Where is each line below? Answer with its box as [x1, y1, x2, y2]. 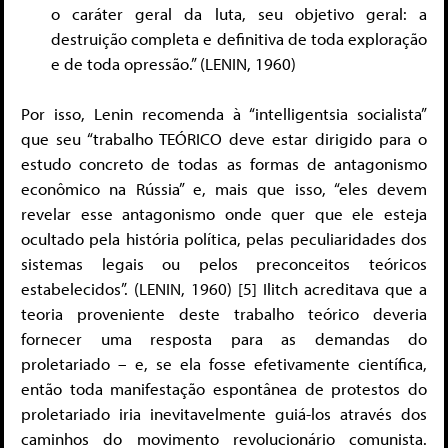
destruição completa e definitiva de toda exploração [51, 27, 427, 49]
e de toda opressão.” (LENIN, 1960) [51, 52, 296, 74]
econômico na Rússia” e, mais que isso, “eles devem [21, 178, 427, 200]
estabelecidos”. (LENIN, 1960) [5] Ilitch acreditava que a [21, 278, 427, 300]
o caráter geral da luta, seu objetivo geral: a [51, 2, 427, 24]
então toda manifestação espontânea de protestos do [21, 378, 427, 400]
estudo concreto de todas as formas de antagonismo [21, 153, 427, 175]
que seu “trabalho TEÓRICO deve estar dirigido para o [21, 128, 427, 150]
